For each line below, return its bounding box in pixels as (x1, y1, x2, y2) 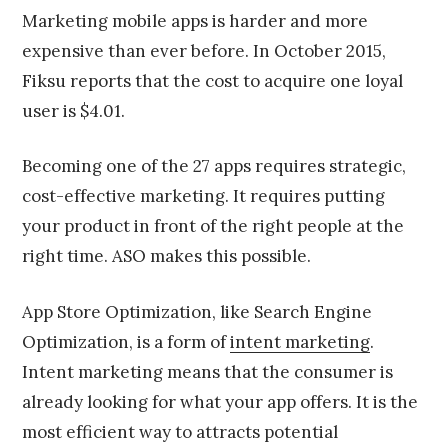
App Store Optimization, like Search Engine (22, 300, 373, 323)
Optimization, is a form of (22, 330, 231, 353)
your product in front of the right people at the (22, 215, 405, 238)
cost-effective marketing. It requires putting (22, 185, 386, 208)
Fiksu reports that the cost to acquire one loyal (22, 69, 404, 92)
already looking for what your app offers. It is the (22, 390, 419, 413)
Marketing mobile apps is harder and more (22, 9, 369, 32)
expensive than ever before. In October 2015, (22, 39, 387, 62)
